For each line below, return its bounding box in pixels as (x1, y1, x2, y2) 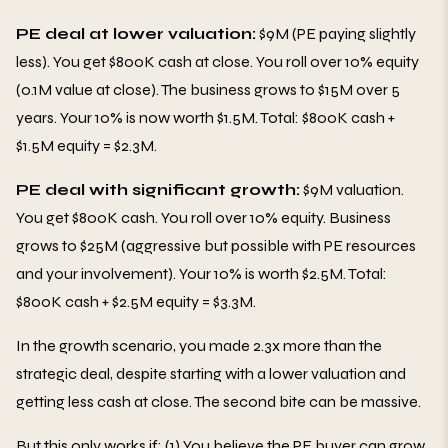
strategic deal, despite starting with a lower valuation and (16, 363, 406, 383)
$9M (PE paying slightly (256, 23, 416, 43)
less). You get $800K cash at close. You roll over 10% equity (16, 51, 419, 71)
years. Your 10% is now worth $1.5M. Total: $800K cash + (16, 107, 395, 127)
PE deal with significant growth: (16, 179, 300, 199)
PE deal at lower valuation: (16, 23, 256, 43)
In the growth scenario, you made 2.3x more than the (16, 335, 382, 355)
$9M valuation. (300, 179, 404, 199)
